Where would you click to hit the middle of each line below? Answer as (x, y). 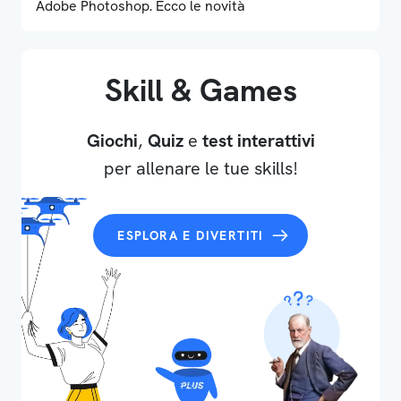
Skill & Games (200, 90)
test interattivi (258, 141)
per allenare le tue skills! (200, 168)
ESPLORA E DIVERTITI (191, 235)
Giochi (112, 141)
